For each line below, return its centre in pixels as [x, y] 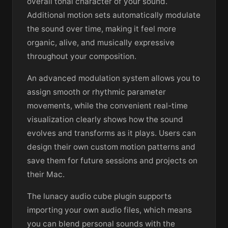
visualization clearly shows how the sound [105, 120]
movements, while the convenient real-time [107, 106]
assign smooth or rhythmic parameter [96, 92]
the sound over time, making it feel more [102, 29]
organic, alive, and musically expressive [101, 43]
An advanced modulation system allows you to [113, 78]
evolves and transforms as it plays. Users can [111, 133]
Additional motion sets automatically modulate [114, 15]
